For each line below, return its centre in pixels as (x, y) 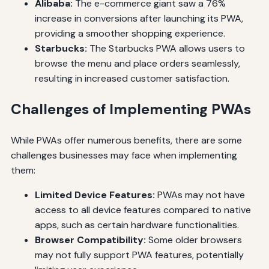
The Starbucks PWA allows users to (166, 49)
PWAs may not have (200, 195)
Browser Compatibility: (90, 240)
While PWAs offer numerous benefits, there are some (126, 141)
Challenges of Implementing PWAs (131, 109)
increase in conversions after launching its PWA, (139, 19)
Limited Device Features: (95, 195)
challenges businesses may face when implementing (124, 156)
